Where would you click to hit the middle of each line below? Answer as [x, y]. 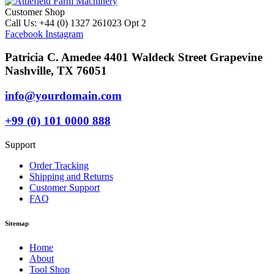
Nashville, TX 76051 [56, 71]
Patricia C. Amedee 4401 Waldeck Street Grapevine [134, 57]
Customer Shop [35, 12]
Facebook [24, 34]
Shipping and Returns [71, 176]
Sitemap [17, 223]
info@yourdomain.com [63, 96]
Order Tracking [59, 165]
